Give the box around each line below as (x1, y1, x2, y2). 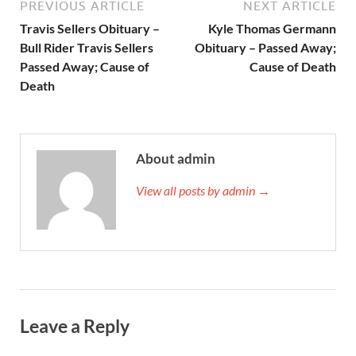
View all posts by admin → (136, 183, 270, 199)
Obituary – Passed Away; (195, 40, 336, 56)
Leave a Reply (20, 315, 130, 338)
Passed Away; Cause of (20, 59, 149, 75)
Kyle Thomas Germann (208, 21, 336, 37)
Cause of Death (250, 59, 336, 75)
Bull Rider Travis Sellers (20, 40, 153, 56)
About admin (136, 150, 215, 168)
